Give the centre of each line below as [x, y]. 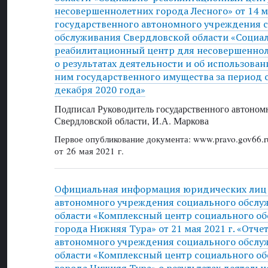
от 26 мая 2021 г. [89, 150]
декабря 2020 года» [100, 90]
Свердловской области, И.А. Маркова [131, 120]
